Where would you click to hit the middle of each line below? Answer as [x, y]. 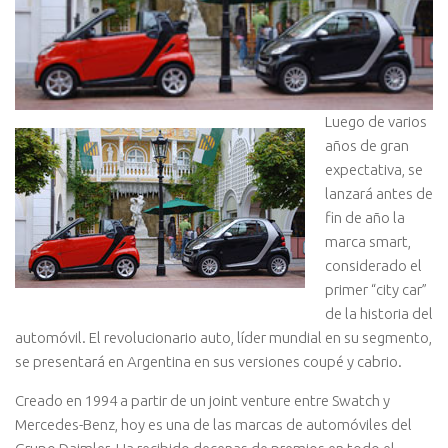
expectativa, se [374, 169]
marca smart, [368, 241]
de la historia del [379, 313]
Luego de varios [376, 121]
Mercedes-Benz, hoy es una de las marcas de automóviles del [213, 424]
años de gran [367, 145]
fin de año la [365, 217]
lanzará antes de [379, 193]
